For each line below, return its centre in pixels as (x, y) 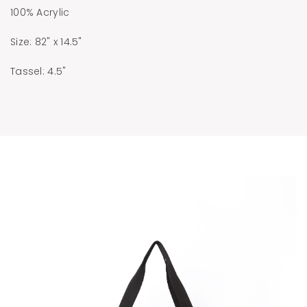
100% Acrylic (40, 12)
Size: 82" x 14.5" (46, 41)
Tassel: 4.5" (38, 71)
